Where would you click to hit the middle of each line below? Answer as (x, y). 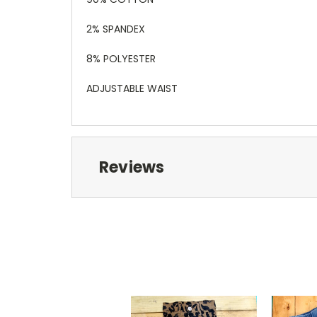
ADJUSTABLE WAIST (132, 88)
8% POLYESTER (122, 58)
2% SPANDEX (117, 29)
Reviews (132, 167)
